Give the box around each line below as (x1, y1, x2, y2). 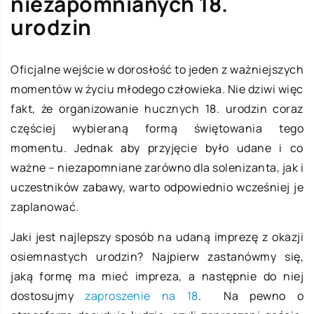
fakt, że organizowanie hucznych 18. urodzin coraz (11, 100, 303, 116)
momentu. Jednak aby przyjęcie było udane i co (11, 139, 303, 156)
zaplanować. (11, 198, 79, 214)
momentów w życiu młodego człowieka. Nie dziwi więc (11, 81, 303, 97)
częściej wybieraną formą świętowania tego (11, 120, 303, 136)
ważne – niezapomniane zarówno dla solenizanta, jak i (11, 159, 303, 175)
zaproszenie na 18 (85, 287, 198, 303)
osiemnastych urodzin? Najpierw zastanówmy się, (11, 248, 303, 264)
